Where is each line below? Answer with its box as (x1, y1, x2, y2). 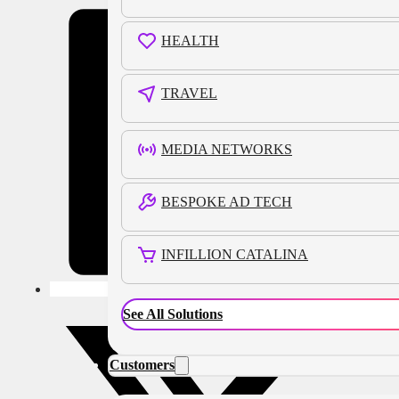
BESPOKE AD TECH (161, 194, 292, 209)
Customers (110, 357, 175, 372)
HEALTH (161, 33, 219, 48)
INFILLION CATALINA (161, 247, 308, 262)
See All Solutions (123, 306, 223, 322)
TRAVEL (161, 85, 217, 101)
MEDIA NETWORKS (161, 142, 292, 157)
